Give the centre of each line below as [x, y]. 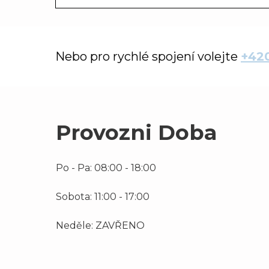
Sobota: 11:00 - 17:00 [103, 196]
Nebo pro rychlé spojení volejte [148, 56]
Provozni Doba [136, 132]
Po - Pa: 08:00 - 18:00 [106, 168]
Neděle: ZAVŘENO [100, 225]
